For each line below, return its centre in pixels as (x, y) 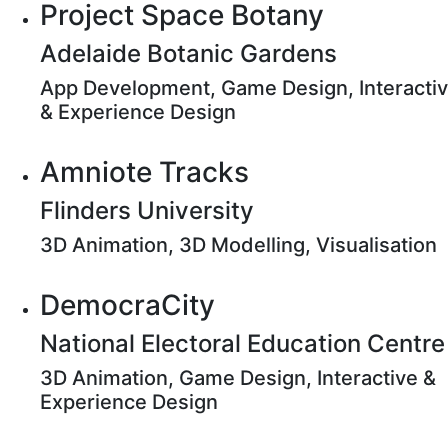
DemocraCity (127, 305)
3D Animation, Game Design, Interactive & (238, 378)
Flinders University (147, 210)
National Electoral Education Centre (242, 343)
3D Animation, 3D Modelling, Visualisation (238, 245)
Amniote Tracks (144, 172)
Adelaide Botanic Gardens (188, 53)
